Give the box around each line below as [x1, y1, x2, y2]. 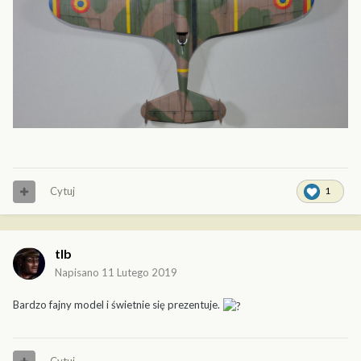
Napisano [55, 266, 102, 280]
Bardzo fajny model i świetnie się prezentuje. [13, 298, 222, 312]
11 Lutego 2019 [102, 266, 177, 280]
